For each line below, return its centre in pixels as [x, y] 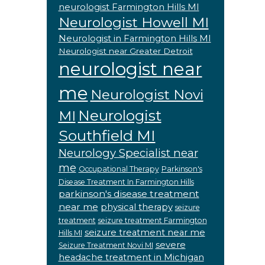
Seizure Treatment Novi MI [106, 245]
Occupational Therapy [119, 169]
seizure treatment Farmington [152, 220]
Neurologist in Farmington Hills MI [135, 38]
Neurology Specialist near [128, 153]
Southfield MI [107, 135]
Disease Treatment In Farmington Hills [126, 182]
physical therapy [136, 207]
